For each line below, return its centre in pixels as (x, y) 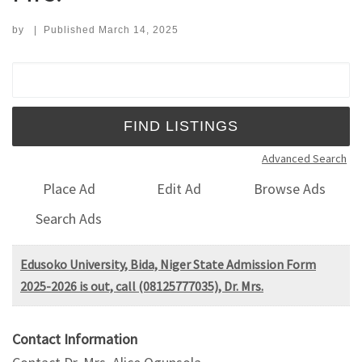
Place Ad (69, 189)
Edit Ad (179, 189)
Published (71, 29)
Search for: (52, 72)
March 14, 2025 (138, 29)
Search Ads (69, 218)
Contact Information (75, 339)
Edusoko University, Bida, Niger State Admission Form (168, 264)
